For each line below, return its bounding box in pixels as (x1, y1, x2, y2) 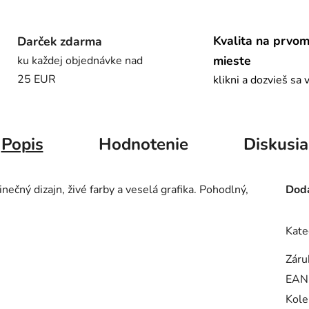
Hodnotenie (98, 133, 188, 156)
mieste (213, 52, 251, 69)
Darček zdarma (17, 32, 102, 50)
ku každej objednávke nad (17, 52, 143, 68)
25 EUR (17, 71, 56, 87)
